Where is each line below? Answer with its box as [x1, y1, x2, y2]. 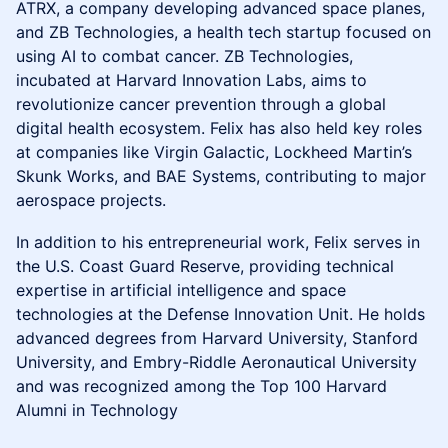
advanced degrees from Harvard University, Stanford [16, 328, 418, 348]
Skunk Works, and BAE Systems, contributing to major [16, 166, 426, 186]
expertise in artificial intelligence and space [16, 280, 346, 300]
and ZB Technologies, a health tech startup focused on [16, 22, 431, 42]
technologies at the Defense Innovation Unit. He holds [16, 304, 425, 324]
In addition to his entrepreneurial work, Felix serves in [16, 232, 420, 252]
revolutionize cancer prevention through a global [16, 94, 386, 114]
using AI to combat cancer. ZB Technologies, [16, 46, 353, 66]
